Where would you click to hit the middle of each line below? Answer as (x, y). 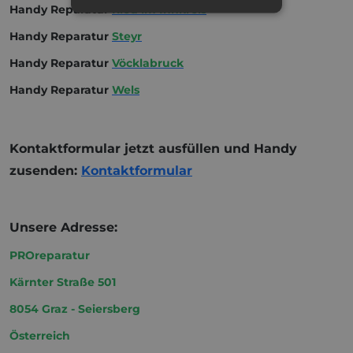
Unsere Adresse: (65, 228)
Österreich (40, 336)
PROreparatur (50, 256)
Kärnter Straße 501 (63, 282)
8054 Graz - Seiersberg (75, 309)
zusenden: (45, 171)
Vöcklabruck (148, 63)
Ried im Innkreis (159, 10)
